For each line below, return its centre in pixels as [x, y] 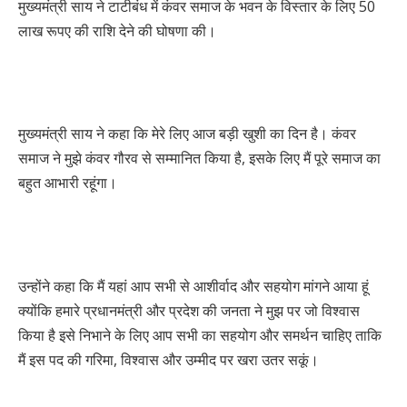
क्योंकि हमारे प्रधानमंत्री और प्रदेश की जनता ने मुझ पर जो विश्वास [189, 311]
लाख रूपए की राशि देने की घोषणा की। [117, 30]
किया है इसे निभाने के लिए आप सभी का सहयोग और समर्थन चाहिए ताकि [200, 336]
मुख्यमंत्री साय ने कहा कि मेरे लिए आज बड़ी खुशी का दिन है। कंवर [187, 134]
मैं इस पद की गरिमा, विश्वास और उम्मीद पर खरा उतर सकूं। [169, 360]
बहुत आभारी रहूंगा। [68, 183]
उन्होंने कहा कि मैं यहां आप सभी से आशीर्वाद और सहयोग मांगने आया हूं [194, 287]
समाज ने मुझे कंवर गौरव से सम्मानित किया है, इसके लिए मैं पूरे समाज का [199, 159]
